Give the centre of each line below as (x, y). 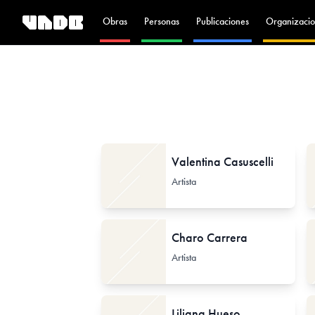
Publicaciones (223, 21)
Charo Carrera (210, 237)
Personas (162, 21)
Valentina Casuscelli (223, 161)
